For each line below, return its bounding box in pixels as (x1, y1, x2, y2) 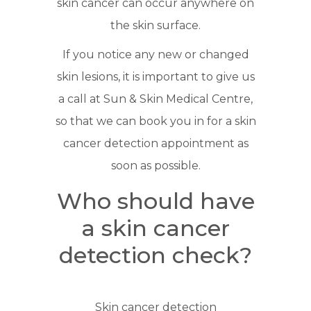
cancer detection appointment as (62, 137, 249, 151)
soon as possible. (110, 159, 201, 173)
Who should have (56, 187, 255, 215)
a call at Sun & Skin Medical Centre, (58, 92, 253, 106)
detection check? (59, 242, 252, 269)
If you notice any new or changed (62, 48, 249, 62)
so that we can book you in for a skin (55, 115, 256, 128)
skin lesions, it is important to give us (56, 70, 255, 84)
